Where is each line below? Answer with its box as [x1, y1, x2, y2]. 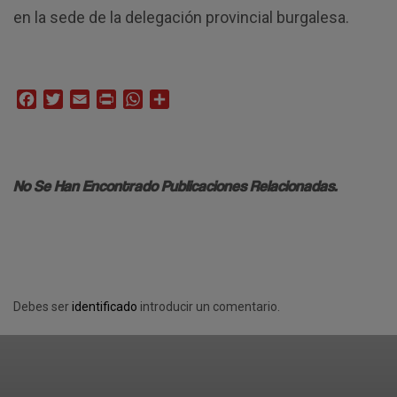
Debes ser [13, 300, 72, 314]
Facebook [36, 90, 97, 107]
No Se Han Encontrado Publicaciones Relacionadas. [13, 176, 337, 195]
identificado [72, 300, 140, 314]
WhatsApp [143, 90, 206, 107]
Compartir [169, 90, 230, 107]
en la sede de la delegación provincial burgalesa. [13, 8, 349, 27]
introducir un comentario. [140, 300, 280, 314]
